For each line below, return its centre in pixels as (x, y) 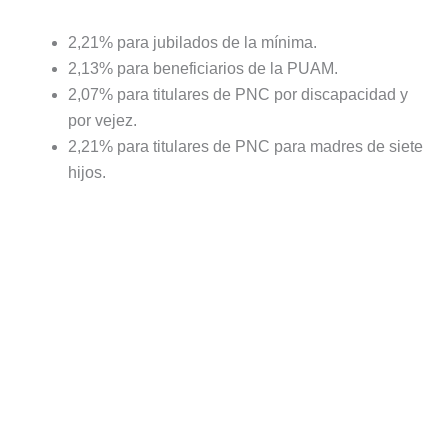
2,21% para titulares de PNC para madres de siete (245, 146)
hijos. (87, 172)
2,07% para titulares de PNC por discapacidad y (238, 94)
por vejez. (102, 120)
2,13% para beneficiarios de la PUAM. (203, 68)
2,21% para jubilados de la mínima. (192, 42)
